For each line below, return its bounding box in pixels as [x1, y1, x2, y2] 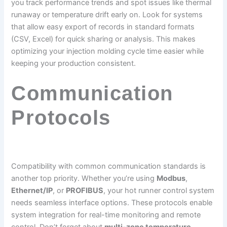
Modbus [157, 174, 186, 183]
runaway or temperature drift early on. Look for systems [11, 10, 203, 20]
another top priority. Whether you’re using [11, 174, 157, 183]
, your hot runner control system [103, 186, 215, 196]
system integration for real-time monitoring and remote [11, 210, 201, 220]
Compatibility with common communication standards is [11, 162, 206, 171]
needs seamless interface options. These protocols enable [11, 198, 213, 208]
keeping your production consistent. [11, 59, 136, 68]
